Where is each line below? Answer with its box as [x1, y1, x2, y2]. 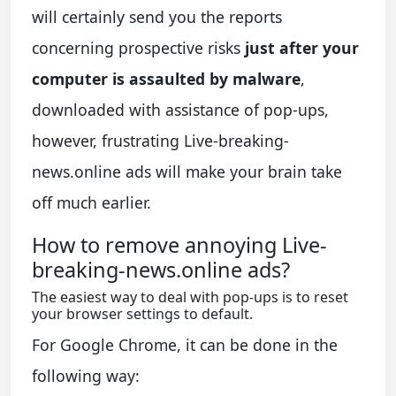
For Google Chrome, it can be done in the [32, 333, 338, 355]
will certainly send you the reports [32, 5, 282, 27]
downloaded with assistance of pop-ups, [32, 98, 329, 120]
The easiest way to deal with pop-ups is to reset [32, 286, 348, 307]
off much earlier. [32, 191, 151, 213]
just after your [245, 36, 359, 58]
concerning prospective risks [32, 36, 245, 58]
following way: [32, 364, 140, 386]
